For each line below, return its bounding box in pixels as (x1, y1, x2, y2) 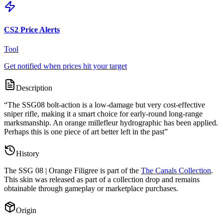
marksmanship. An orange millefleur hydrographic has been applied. (4, 118, 218, 127)
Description (16, 83, 52, 92)
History (16, 149, 39, 158)
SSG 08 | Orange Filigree (18, 166, 98, 175)
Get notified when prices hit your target (4, 61, 127, 70)
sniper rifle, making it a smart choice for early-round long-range (4, 109, 203, 118)
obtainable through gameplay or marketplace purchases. (4, 184, 178, 193)
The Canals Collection (141, 166, 211, 175)
